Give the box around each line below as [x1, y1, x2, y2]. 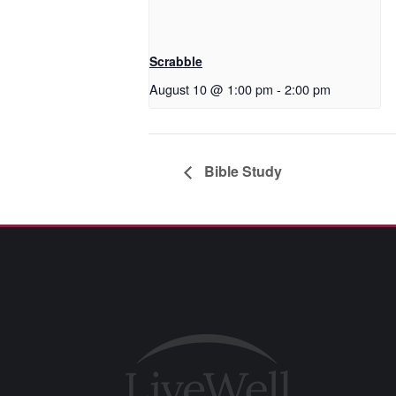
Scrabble [149, 52, 202, 71]
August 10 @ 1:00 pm [149, 80, 273, 99]
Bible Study [201, 160, 282, 181]
